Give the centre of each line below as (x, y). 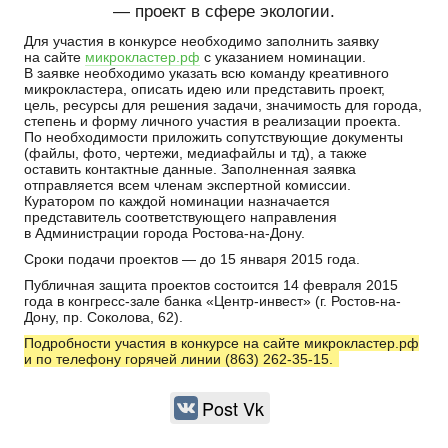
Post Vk (232, 408)
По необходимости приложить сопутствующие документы (214, 137)
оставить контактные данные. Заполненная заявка (190, 169)
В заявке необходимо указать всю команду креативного (207, 73)
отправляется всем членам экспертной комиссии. (188, 185)
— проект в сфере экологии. (224, 11)
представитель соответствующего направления (181, 217)
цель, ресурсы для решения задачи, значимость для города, (223, 105)
